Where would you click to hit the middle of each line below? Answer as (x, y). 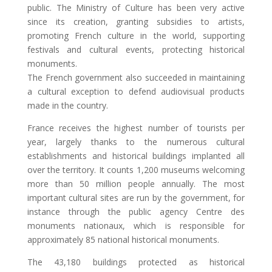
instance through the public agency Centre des (136, 212)
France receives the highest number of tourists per (136, 128)
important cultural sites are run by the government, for (136, 198)
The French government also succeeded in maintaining (136, 78)
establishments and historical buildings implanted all (136, 156)
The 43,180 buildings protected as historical (136, 262)
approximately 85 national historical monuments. (123, 240)
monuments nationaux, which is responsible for (136, 226)
